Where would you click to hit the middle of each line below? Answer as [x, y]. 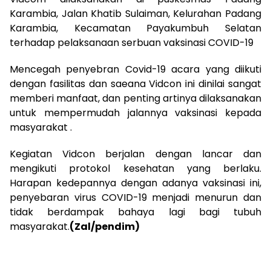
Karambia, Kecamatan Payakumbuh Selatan [135, 28]
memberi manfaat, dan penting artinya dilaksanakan [135, 99]
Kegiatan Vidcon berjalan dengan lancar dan [135, 154]
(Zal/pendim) [105, 227]
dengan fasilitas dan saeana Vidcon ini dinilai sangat [135, 84]
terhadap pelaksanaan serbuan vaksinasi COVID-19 [132, 43]
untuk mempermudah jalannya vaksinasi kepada [135, 113]
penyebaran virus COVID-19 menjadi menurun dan [135, 198]
